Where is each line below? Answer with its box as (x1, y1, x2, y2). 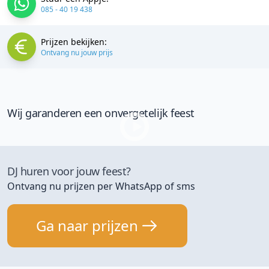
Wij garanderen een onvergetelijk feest (7, 106, 195, 121)
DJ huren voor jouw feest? (7, 164, 131, 179)
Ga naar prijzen (36, 216, 138, 236)
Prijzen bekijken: (41, 36, 107, 48)
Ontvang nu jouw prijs (41, 47, 113, 58)
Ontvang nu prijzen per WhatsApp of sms (7, 180, 195, 193)
